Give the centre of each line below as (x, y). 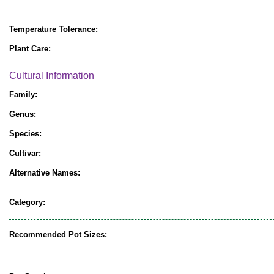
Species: (25, 133)
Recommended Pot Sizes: (58, 234)
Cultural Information (52, 75)
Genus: (23, 114)
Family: (23, 94)
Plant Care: (30, 49)
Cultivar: (25, 153)
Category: (27, 202)
